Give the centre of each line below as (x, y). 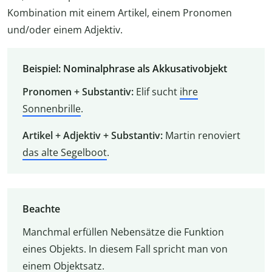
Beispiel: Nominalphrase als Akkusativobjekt (124, 69)
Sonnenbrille (51, 109)
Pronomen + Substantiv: (78, 92)
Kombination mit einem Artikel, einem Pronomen (120, 13)
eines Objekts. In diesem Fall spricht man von (125, 249)
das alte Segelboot (64, 153)
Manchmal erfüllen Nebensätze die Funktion (123, 232)
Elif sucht (156, 92)
